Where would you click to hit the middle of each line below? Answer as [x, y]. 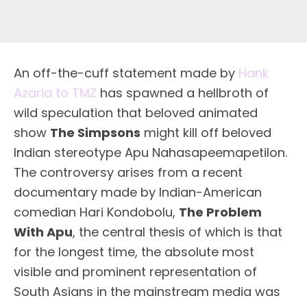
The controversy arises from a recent [128, 173]
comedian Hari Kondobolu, [96, 212]
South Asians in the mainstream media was [147, 292]
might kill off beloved [206, 133]
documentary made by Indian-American [138, 193]
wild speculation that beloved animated [136, 113]
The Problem [220, 212]
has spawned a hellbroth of [183, 93]
